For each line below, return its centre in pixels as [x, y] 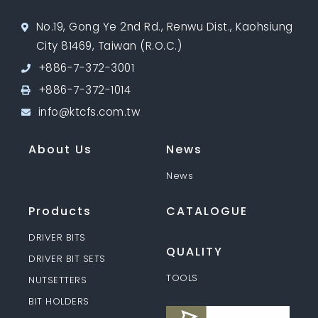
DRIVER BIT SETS [67, 258]
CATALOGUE [207, 211]
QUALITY [194, 251]
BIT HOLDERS [59, 301]
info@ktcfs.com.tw [89, 111]
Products [60, 211]
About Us [60, 149]
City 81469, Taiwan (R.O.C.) [109, 45]
